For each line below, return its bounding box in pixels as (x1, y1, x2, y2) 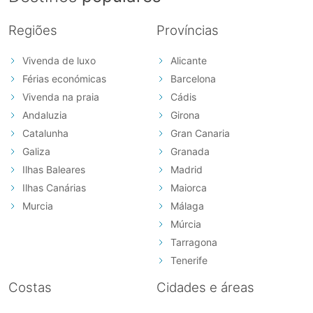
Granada (170, 145, 210, 157)
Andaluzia (22, 108, 67, 121)
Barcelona (170, 72, 216, 85)
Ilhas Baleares (22, 163, 85, 175)
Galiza (22, 145, 50, 157)
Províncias (156, 22, 219, 38)
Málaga (170, 199, 204, 212)
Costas (8, 279, 52, 296)
